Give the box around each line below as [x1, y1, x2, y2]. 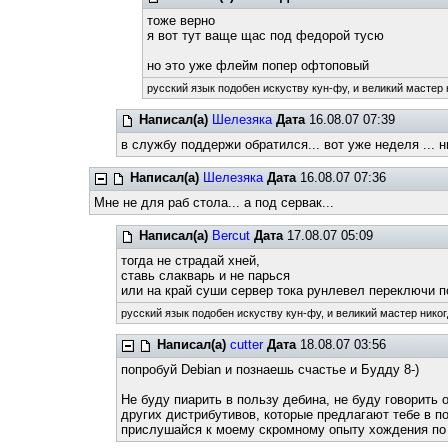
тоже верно [147, 13, 216, 28]
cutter [229, 337, 263, 352]
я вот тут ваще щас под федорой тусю [147, 28, 385, 43]
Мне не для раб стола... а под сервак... [94, 195, 335, 210]
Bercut [211, 228, 250, 243]
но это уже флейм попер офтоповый [147, 58, 370, 73]
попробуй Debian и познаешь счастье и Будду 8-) [120, 362, 419, 377]
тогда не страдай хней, [120, 253, 260, 268]
